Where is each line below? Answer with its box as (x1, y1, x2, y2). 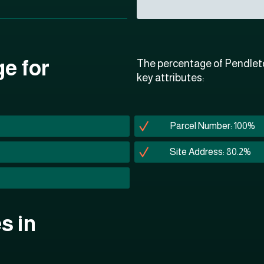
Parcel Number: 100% (170, 121, 255, 131)
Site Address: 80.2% (170, 147, 251, 157)
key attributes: (137, 72, 204, 84)
